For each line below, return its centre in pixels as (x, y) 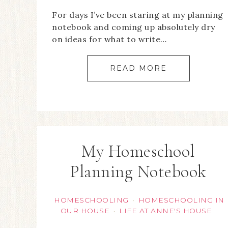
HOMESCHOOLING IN (181, 200)
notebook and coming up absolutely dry (134, 27)
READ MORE (138, 68)
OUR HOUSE (85, 211)
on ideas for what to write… (109, 39)
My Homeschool (138, 152)
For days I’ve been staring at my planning (138, 15)
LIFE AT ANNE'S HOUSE (166, 211)
